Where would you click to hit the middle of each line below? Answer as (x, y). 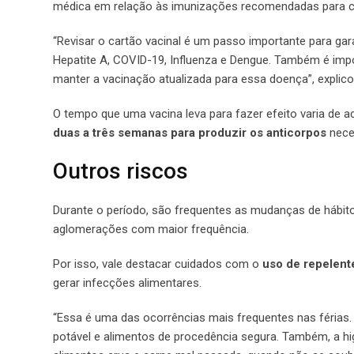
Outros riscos (121, 171)
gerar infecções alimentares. (127, 282)
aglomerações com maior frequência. (151, 229)
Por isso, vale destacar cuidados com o (158, 264)
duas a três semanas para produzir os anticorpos (191, 132)
